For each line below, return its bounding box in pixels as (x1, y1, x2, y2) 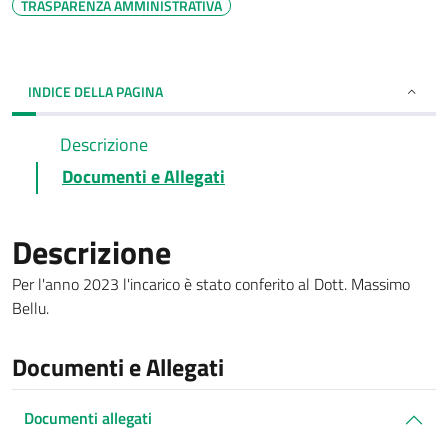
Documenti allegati (24, 406, 152, 430)
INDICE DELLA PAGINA (28, 81, 163, 102)
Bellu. (12, 296, 49, 320)
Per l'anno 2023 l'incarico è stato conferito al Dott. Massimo (12, 272, 410, 296)
